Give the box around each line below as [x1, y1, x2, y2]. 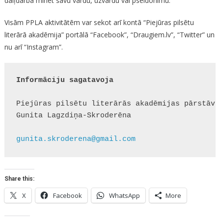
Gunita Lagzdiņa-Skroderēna [16, 111, 131, 120]
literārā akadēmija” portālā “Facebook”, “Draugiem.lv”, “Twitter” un [4, 30, 215, 39]
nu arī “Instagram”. [4, 42, 63, 52]
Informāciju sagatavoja [16, 76, 113, 84]
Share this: [4, 175, 34, 182]
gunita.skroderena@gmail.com [16, 135, 136, 143]
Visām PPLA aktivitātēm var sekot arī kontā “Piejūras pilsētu [4, 18, 194, 27]
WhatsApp [109, 191, 140, 200]
